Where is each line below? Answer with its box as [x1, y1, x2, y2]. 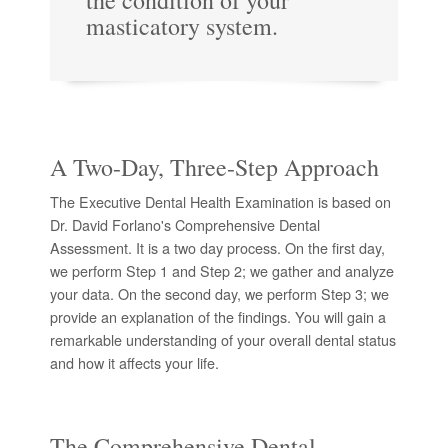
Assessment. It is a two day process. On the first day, [50, 237, 385, 258]
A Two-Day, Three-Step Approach [50, 151, 379, 183]
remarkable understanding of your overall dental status [50, 329, 396, 350]
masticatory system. [86, 10, 278, 42]
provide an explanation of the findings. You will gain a [50, 306, 386, 327]
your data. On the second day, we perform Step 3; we [50, 283, 389, 304]
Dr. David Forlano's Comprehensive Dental [50, 214, 320, 235]
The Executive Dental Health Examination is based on [50, 191, 391, 212]
